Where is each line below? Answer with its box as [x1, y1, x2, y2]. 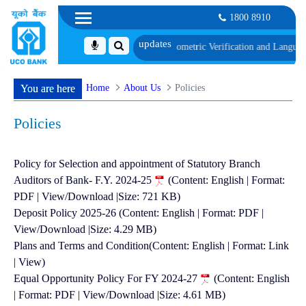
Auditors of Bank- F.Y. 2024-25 [14, 174, 154, 186]
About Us [124, 81, 161, 93]
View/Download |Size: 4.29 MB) [14, 223, 156, 235]
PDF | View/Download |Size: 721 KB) [14, 191, 180, 202]
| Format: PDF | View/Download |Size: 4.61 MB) [14, 289, 225, 301]
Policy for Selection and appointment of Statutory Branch [14, 158, 260, 169]
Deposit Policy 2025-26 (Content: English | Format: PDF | [14, 207, 264, 219]
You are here [20, 82, 75, 94]
